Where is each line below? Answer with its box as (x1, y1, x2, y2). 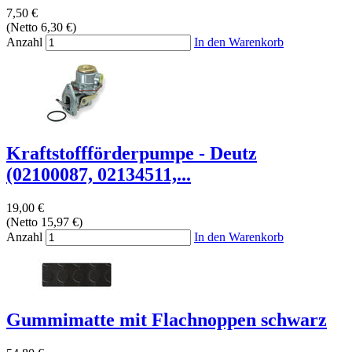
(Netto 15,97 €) (6, 215, 82, 229)
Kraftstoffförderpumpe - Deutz (6, 143, 257, 164)
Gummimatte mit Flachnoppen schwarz (6, 310, 327, 331)
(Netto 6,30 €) (6, 20, 76, 35)
